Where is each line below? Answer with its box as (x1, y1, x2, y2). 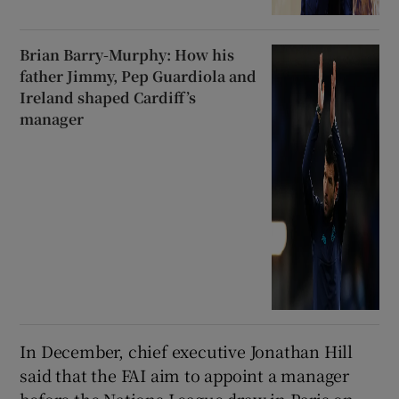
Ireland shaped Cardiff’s (20, 86, 197, 108)
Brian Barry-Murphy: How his (20, 44, 235, 65)
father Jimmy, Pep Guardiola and (20, 65, 257, 86)
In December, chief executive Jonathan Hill (20, 338, 354, 362)
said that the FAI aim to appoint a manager (20, 362, 350, 387)
